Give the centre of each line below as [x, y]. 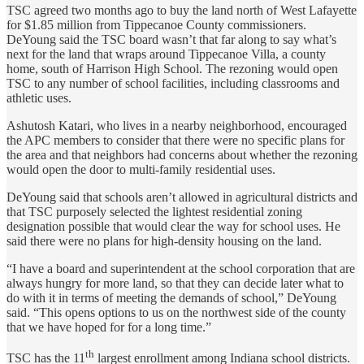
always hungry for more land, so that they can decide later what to [175, 283]
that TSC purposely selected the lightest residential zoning [154, 211]
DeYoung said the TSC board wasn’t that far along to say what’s [171, 39]
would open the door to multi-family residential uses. [141, 169]
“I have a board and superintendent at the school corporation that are [181, 268]
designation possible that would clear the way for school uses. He [173, 226]
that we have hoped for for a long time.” [109, 327]
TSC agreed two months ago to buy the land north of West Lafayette [182, 10]
